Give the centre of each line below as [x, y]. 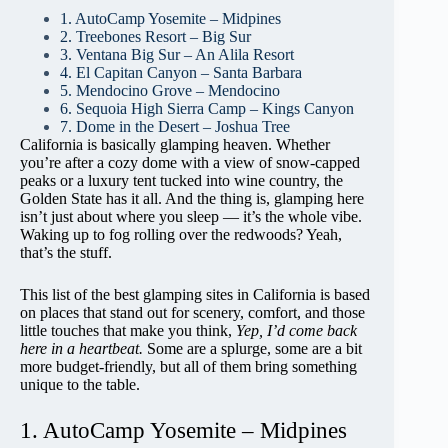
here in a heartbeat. [81, 348]
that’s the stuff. [66, 252]
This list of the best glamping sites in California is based [195, 294]
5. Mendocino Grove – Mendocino [170, 90]
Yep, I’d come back [296, 330]
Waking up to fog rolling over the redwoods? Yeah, [181, 234]
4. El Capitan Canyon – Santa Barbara [181, 72]
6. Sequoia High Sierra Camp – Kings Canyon [207, 108]
